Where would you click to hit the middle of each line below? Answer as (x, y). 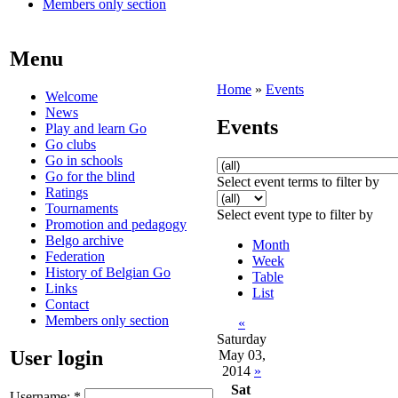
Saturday (242, 338)
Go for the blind (90, 176)
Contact (67, 304)
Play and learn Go (96, 128)
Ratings (67, 192)
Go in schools (84, 160)
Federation (75, 256)
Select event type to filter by (295, 214)
